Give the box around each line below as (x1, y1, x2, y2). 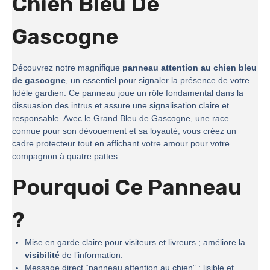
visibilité (25, 250, 60, 260)
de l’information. (60, 250, 123, 260)
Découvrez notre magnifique (12, 63, 122, 73)
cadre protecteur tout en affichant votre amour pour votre (12, 139, 230, 149)
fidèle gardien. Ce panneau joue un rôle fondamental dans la (12, 88, 243, 98)
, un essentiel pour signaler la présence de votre (66, 75, 250, 86)
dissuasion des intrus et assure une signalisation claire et (12, 101, 229, 111)
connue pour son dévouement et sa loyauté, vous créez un (12, 126, 236, 136)
